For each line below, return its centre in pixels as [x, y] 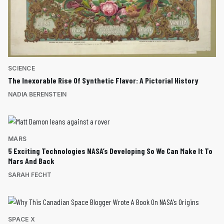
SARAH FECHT [30, 175]
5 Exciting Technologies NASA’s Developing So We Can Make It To [110, 151]
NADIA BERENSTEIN [37, 94]
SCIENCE [21, 68]
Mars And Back [31, 161]
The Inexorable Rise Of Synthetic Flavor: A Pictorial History [103, 80]
